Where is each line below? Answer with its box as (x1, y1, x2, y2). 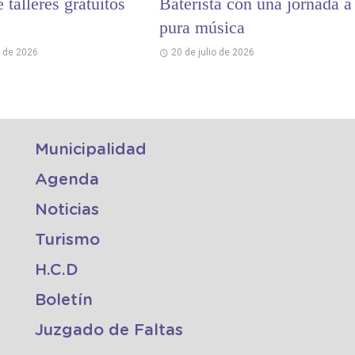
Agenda (35, 172, 99, 189)
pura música (158, 17, 245, 38)
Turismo (35, 232, 100, 249)
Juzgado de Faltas (35, 323, 183, 339)
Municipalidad (35, 142, 147, 158)
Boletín (35, 292, 93, 309)
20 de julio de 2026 (171, 47, 255, 59)
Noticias (35, 202, 99, 219)
